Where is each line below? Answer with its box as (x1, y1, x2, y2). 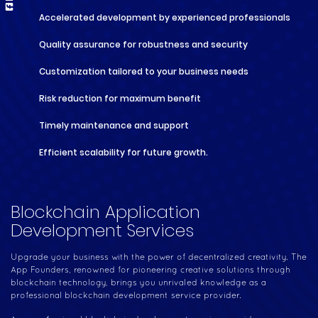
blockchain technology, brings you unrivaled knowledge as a (11, 280, 266, 287)
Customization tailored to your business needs (39, 65, 248, 77)
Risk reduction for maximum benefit (39, 92, 201, 104)
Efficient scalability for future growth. (39, 146, 208, 158)
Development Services (11, 219, 194, 242)
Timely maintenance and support (39, 119, 189, 131)
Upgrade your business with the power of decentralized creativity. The (11, 254, 307, 261)
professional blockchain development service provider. (11, 292, 241, 300)
